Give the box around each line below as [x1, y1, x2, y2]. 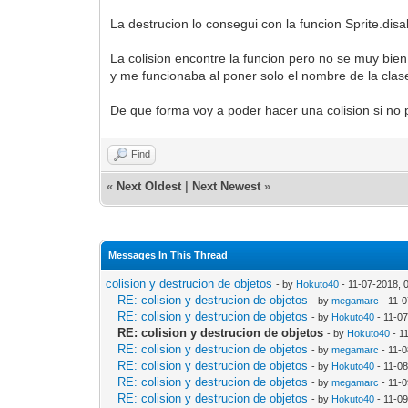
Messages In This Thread [108, 249, 229, 260]
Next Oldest [117, 178, 182, 193]
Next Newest [192, 178, 261, 193]
